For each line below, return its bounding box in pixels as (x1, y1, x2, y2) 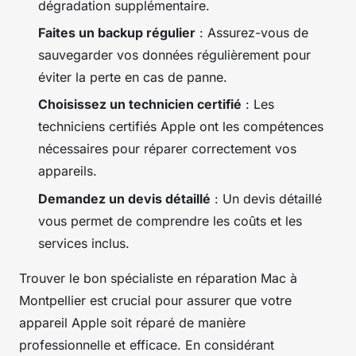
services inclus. (38, 234, 130, 251)
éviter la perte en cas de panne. (38, 68, 227, 85)
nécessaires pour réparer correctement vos (38, 141, 296, 157)
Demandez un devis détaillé (38, 190, 211, 207)
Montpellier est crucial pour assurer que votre (19, 292, 292, 308)
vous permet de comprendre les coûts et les (38, 212, 302, 229)
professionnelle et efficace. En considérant (19, 336, 274, 353)
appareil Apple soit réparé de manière (19, 314, 246, 331)
